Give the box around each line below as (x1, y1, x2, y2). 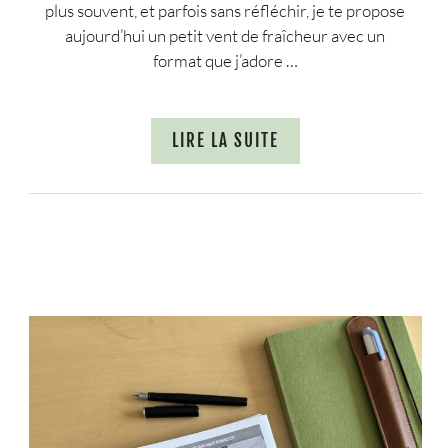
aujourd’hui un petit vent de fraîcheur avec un (65, 24, 386, 46)
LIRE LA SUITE (171, 130, 279, 152)
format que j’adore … (152, 49, 298, 71)
